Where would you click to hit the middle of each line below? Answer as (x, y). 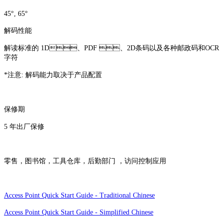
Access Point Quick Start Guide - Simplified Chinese (79, 212)
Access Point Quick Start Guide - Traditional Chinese (79, 195)
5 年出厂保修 (24, 126)
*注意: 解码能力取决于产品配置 (53, 75)
